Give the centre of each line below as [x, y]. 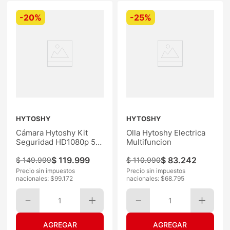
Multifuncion [149, 142]
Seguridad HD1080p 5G [59, 142]
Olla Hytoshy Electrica [166, 132]
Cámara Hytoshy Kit [52, 132]
